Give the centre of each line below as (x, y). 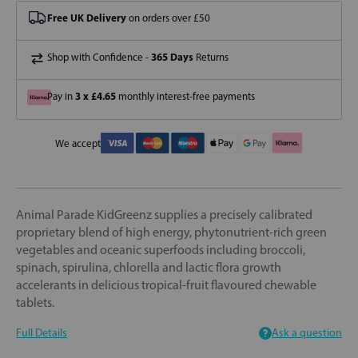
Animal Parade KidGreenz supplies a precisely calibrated (164, 214)
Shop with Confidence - (99, 58)
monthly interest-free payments (185, 97)
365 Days (172, 57)
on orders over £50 (168, 18)
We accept (78, 143)
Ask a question (307, 332)
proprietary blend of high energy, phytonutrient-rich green (171, 232)
